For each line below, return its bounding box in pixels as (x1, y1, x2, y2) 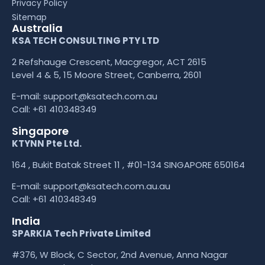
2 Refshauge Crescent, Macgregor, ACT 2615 (12, 55, 206, 68)
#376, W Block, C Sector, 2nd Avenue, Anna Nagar (12, 248, 228, 261)
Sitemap (12, 11, 47, 23)
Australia (12, 20, 63, 35)
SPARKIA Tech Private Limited (12, 227, 151, 240)
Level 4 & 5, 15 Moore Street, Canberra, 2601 (12, 68, 202, 81)
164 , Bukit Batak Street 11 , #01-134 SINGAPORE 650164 (12, 159, 245, 172)
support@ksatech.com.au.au (43, 180, 170, 193)
